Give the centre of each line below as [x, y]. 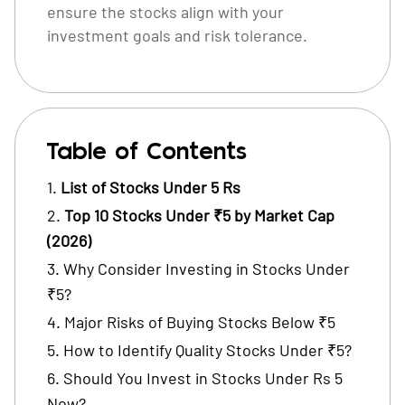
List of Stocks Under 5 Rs [151, 187]
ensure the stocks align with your [165, 12]
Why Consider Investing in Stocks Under [207, 268]
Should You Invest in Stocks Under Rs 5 [203, 378]
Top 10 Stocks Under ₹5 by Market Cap [199, 215]
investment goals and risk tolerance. [179, 35]
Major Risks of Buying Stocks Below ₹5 [200, 322]
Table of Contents [147, 152]
